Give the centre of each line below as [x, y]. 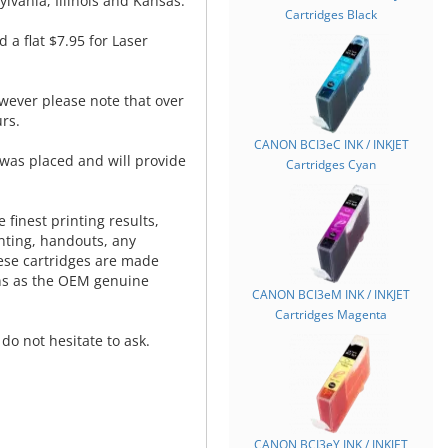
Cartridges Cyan [331, 164]
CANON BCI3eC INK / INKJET [331, 144]
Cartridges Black [331, 14]
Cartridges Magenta [331, 314]
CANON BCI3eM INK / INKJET [331, 294]
